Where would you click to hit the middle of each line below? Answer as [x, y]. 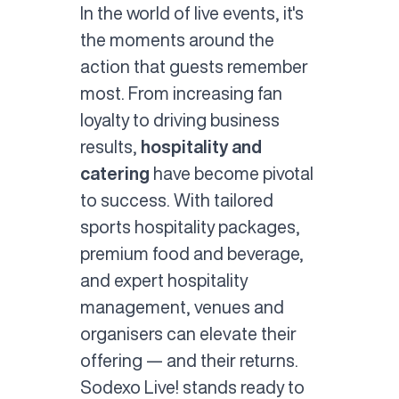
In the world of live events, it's [191, 12]
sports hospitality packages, [190, 226]
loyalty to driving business [179, 119]
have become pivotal [231, 173]
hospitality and [201, 146]
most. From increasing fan [181, 93]
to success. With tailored [176, 199]
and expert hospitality [163, 280]
